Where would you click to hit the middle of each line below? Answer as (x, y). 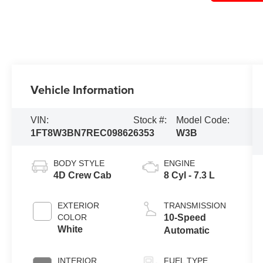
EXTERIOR (79, 206)
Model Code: (203, 120)
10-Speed (185, 218)
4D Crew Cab (83, 176)
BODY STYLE (79, 163)
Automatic (186, 231)
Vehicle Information (83, 90)
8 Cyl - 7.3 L (189, 176)
